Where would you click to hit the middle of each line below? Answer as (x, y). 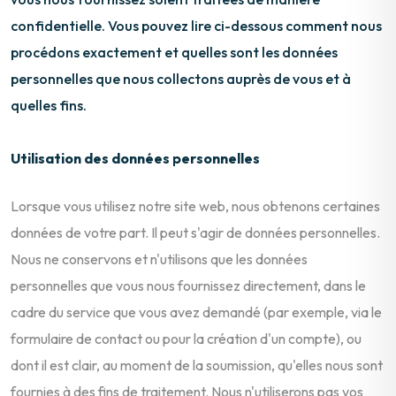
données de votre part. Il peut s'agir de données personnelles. (195, 232)
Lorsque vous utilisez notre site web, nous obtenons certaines (195, 206)
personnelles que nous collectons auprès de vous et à (181, 78)
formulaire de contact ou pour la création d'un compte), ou (186, 338)
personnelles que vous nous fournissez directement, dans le (188, 285)
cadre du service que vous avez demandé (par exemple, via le (196, 312)
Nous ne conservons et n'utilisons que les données (159, 259)
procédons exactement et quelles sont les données (174, 52)
